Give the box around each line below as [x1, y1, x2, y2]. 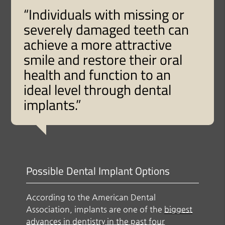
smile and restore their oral [24, 48, 183, 70]
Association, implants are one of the [26, 204, 165, 214]
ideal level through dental [24, 78, 172, 100]
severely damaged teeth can [24, 18, 189, 40]
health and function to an [24, 63, 171, 85]
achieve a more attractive [24, 33, 172, 55]
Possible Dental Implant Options [26, 162, 170, 179]
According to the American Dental [26, 192, 156, 202]
